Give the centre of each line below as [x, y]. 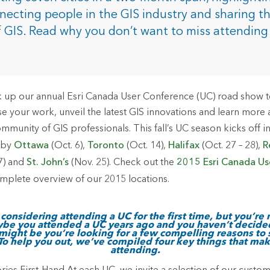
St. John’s [48, 162]
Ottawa [31, 146]
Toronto [107, 146]
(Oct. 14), [147, 146]
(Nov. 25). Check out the [123, 162]
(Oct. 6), [68, 146]
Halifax [185, 146]
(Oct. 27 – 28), [232, 146]
